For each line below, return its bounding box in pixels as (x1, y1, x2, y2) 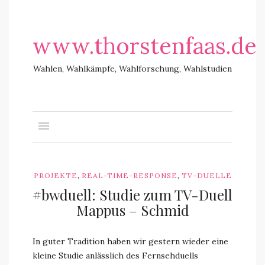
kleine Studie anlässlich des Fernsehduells (33, 250, 198, 261)
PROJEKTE (33, 171, 77, 180)
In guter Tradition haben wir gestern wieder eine (33, 236, 228, 247)
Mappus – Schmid (76, 201, 189, 219)
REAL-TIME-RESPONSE (81, 171, 177, 180)
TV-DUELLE (181, 171, 232, 180)
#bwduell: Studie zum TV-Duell (33, 185, 232, 204)
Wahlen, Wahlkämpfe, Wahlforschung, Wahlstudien (33, 63, 232, 74)
